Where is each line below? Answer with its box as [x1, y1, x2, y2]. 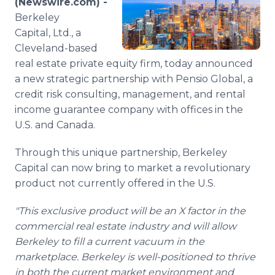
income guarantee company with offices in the [15, 104, 243, 115]
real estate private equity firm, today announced [15, 58, 253, 69]
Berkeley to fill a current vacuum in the [15, 236, 204, 247]
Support [41, 45, 80, 56]
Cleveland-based [15, 42, 98, 54]
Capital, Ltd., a [15, 27, 81, 39]
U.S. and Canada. [15, 119, 95, 131]
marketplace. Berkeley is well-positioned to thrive [15, 251, 255, 263]
